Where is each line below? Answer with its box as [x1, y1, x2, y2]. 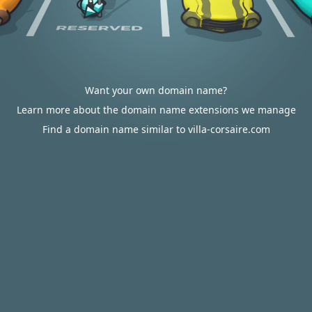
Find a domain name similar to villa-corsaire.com [42, 123, 270, 136]
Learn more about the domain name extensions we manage [16, 103, 296, 116]
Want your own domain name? [85, 84, 227, 97]
